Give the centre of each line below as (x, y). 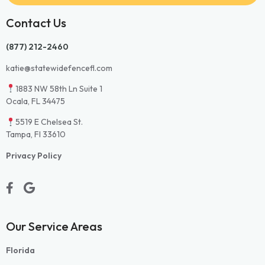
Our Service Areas (54, 227)
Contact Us (36, 23)
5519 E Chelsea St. (49, 122)
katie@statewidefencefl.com (59, 68)
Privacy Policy (34, 155)
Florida (20, 251)
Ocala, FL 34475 (35, 101)
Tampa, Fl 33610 (36, 135)
